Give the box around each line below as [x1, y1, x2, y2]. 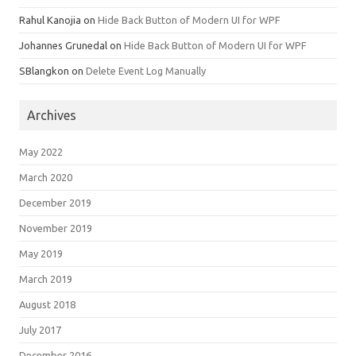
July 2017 [19, 324, 61, 335]
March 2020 [19, 172, 72, 183]
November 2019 [19, 222, 92, 234]
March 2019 [19, 273, 72, 284]
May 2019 [19, 248, 63, 259]
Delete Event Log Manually [86, 65, 206, 76]
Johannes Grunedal [19, 40, 107, 51]
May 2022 [19, 146, 63, 157]
